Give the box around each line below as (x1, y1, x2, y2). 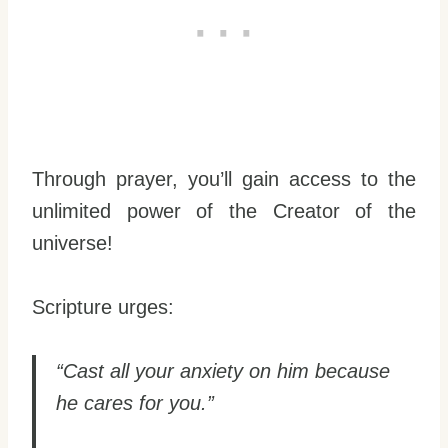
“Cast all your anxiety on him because (56, 359, 390, 382)
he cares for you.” (56, 391, 214, 414)
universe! (32, 231, 113, 254)
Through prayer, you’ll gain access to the (32, 167, 416, 190)
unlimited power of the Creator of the (32, 199, 416, 222)
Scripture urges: (32, 295, 174, 318)
